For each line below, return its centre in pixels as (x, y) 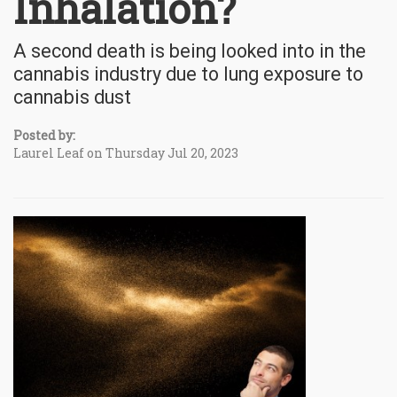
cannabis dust (72, 97)
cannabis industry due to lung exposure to (188, 74)
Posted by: (44, 135)
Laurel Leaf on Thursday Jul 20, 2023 (126, 152)
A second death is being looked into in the (190, 51)
